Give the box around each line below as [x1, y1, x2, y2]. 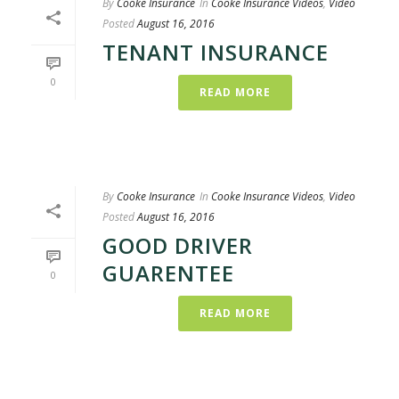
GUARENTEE [102, 258, 234, 288]
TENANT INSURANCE [102, 37, 329, 67]
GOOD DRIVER [102, 231, 253, 260]
